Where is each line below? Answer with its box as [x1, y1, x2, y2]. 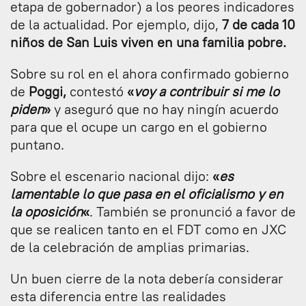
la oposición [10, 202, 83, 220]
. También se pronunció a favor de [89, 202, 296, 220]
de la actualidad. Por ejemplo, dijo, [10, 15, 222, 33]
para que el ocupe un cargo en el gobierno [10, 117, 267, 135]
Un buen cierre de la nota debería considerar [10, 269, 283, 287]
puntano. [10, 135, 64, 153]
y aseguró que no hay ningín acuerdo [54, 100, 279, 117]
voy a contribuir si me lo [134, 82, 279, 100]
